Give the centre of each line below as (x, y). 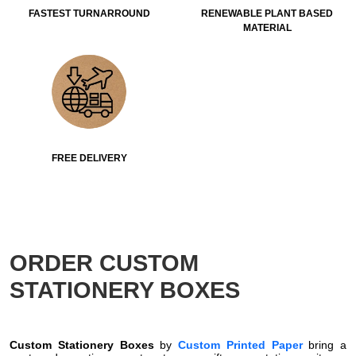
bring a (324, 344)
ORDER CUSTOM (104, 263)
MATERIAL (267, 27)
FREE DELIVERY (89, 158)
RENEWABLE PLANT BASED (267, 13)
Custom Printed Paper (240, 344)
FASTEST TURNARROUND (89, 13)
